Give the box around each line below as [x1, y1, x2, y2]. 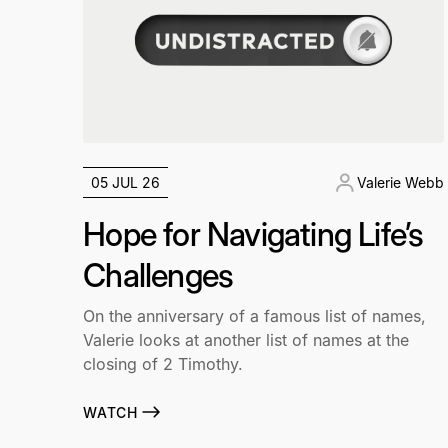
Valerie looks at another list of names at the [83, 330, 410, 351]
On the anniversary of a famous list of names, [83, 306, 427, 327]
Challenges [83, 256, 234, 296]
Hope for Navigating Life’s [83, 215, 424, 255]
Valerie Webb [356, 174, 444, 192]
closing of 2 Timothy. [83, 354, 244, 375]
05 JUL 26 [91, 174, 161, 192]
